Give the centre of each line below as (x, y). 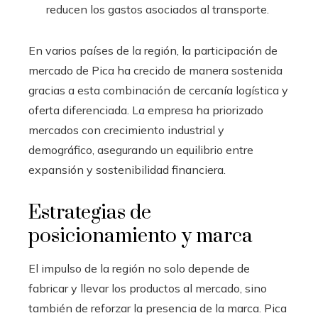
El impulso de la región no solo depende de (139, 268)
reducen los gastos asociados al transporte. (158, 9)
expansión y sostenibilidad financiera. (127, 169)
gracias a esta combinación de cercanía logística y (158, 90)
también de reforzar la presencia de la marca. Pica (158, 308)
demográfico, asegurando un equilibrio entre (141, 149)
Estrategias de (90, 212)
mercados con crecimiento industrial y (126, 130)
